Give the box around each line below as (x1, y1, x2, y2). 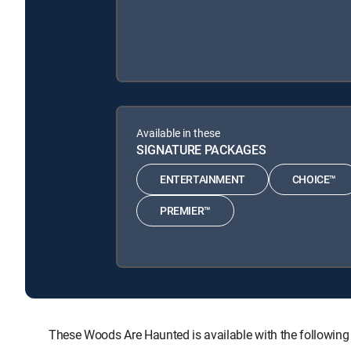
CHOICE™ (291, 172, 337, 187)
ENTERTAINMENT (160, 172, 245, 187)
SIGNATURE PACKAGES (136, 140, 266, 158)
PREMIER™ (160, 203, 211, 219)
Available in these (136, 125, 220, 140)
